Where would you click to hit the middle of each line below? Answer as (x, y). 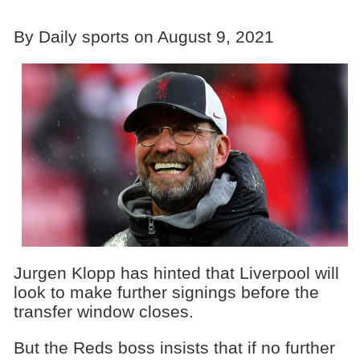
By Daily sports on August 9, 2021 (143, 36)
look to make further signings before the (166, 292)
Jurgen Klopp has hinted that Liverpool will (176, 273)
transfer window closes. (103, 311)
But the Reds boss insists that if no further (174, 347)
